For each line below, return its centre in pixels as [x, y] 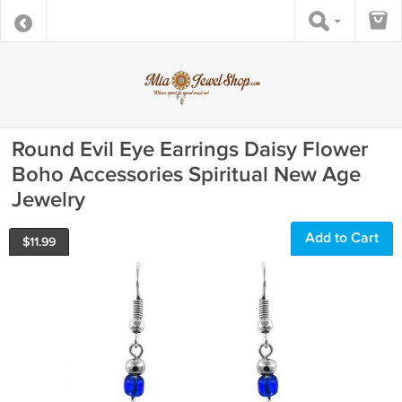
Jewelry [48, 200]
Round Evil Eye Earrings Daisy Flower [190, 149]
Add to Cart [342, 238]
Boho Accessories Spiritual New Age [186, 175]
